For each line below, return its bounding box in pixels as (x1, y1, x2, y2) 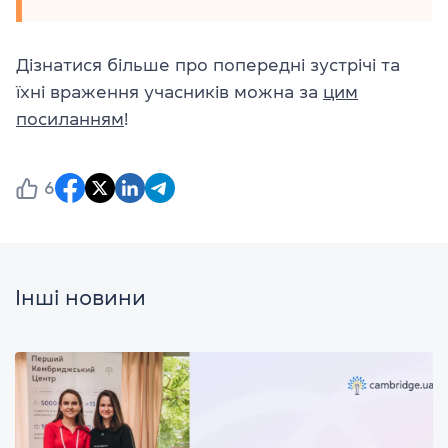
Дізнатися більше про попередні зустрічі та (16, 56, 400, 75)
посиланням (16, 110, 124, 129)
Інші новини (15, 286, 146, 309)
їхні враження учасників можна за (16, 83, 323, 102)
